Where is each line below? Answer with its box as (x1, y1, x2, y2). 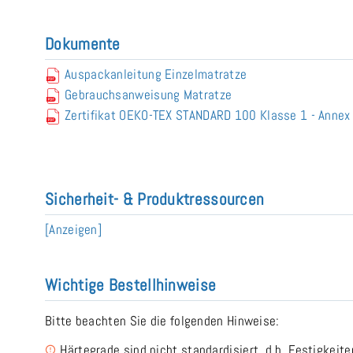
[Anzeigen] (45, 220, 102, 238)
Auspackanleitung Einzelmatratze (65, 65, 247, 83)
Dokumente (45, 32, 121, 54)
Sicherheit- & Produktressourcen (45, 188, 265, 210)
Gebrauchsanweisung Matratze (65, 85, 232, 103)
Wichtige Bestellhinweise (45, 273, 217, 295)
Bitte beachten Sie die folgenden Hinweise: (45, 311, 280, 329)
